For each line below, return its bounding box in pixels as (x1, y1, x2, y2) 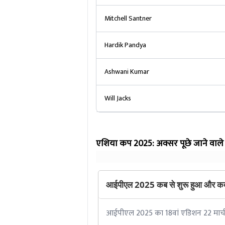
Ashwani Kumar (104, 66, 149, 77)
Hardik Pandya (104, 39, 146, 51)
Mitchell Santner (104, 13, 152, 24)
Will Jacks (104, 92, 131, 104)
